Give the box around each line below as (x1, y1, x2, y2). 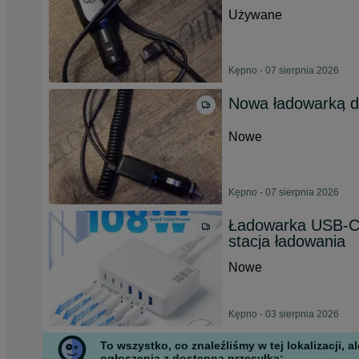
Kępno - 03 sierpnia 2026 (228, 309, 339, 320)
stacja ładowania (228, 232, 345, 250)
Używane (228, 8, 282, 22)
